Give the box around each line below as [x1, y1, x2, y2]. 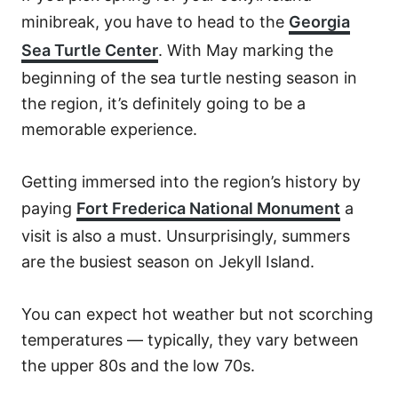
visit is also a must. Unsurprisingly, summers [21, 227, 350, 245]
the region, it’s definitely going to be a [21, 94, 306, 113]
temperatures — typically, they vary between [21, 330, 359, 349]
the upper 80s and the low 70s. [21, 356, 255, 375]
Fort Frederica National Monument [76, 199, 340, 218]
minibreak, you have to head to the [21, 12, 289, 31]
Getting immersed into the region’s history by [21, 172, 361, 191]
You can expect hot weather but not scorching [21, 305, 373, 323]
